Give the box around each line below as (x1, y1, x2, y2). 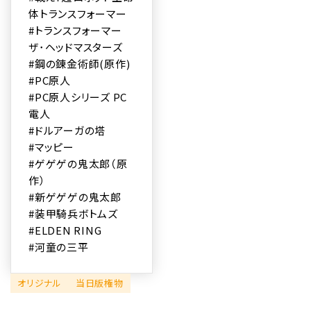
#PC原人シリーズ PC (28, 89, 127, 104)
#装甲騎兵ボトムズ (28, 205, 118, 221)
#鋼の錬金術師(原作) (28, 56, 131, 71)
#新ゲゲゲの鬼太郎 (28, 189, 121, 204)
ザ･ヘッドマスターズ (28, 39, 123, 54)
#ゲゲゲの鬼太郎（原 (28, 155, 128, 171)
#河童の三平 (28, 239, 89, 254)
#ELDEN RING (28, 222, 102, 237)
